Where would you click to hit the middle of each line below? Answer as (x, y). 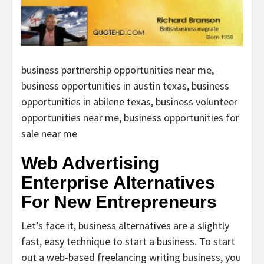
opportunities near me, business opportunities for (130, 118)
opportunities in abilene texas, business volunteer (129, 102)
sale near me (49, 134)
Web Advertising (90, 163)
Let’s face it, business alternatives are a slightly (125, 226)
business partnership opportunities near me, (118, 70)
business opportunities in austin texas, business (125, 86)
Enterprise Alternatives (118, 183)
